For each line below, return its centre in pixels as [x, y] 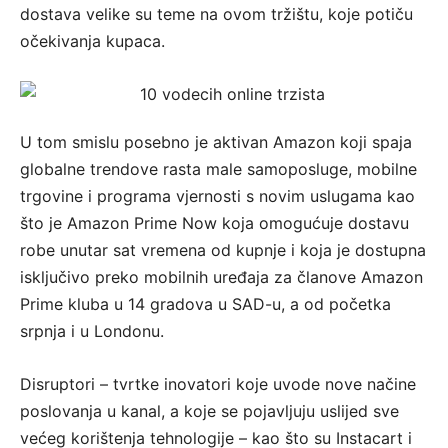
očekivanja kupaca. [92, 41]
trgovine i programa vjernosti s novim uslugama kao [217, 196]
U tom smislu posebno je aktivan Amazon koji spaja [216, 142]
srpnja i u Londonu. [92, 331]
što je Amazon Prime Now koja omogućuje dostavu [214, 223]
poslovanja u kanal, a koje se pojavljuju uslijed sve [209, 411]
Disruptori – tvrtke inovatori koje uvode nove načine [218, 384]
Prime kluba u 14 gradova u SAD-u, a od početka [205, 304]
